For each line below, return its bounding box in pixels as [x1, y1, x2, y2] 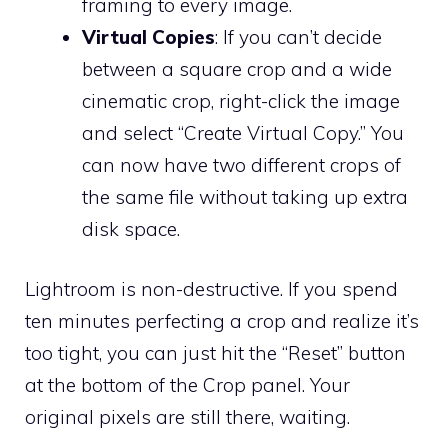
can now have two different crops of [82, 152, 401, 177]
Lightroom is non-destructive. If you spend [25, 277, 398, 302]
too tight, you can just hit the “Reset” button [25, 341, 406, 366]
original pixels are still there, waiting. [25, 405, 350, 430]
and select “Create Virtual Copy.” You [82, 120, 404, 145]
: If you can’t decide [215, 24, 382, 49]
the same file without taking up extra [82, 184, 408, 209]
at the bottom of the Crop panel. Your [25, 373, 350, 398]
